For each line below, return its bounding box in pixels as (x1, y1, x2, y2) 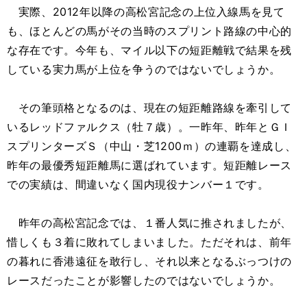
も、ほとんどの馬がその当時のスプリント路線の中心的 (7, 24, 292, 38)
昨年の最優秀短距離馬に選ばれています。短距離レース (7, 158, 292, 172)
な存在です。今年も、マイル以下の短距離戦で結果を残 (7, 43, 292, 57)
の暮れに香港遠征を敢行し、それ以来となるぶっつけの (7, 254, 292, 268)
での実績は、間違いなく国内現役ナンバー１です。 (7, 177, 269, 191)
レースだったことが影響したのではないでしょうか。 (7, 273, 281, 287)
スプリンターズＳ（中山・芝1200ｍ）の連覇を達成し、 (7, 139, 297, 153)
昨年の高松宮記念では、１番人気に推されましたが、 (7, 216, 292, 230)
